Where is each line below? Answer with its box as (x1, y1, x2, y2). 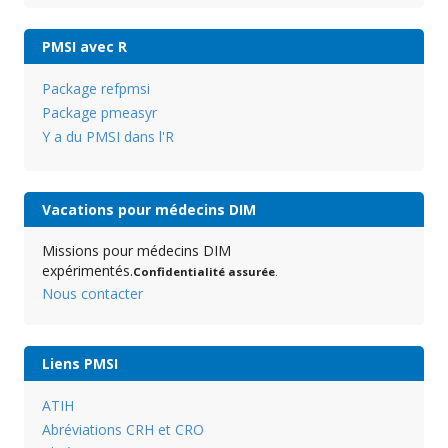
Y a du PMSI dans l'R (41, 127, 174, 147)
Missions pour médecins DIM (41, 240, 231, 260)
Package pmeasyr (41, 103, 157, 123)
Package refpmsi (41, 79, 150, 99)
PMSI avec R (41, 37, 127, 57)
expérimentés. (41, 260, 133, 280)
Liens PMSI (41, 353, 118, 373)
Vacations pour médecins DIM (41, 199, 256, 219)
